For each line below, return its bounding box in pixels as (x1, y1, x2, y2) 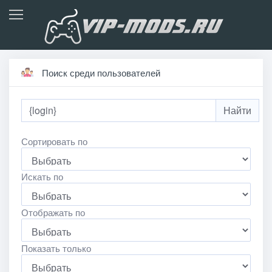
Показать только (21, 241, 91, 254)
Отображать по (21, 205, 85, 219)
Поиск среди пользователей (39, 66, 160, 79)
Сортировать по (21, 134, 87, 148)
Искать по (21, 170, 63, 183)
